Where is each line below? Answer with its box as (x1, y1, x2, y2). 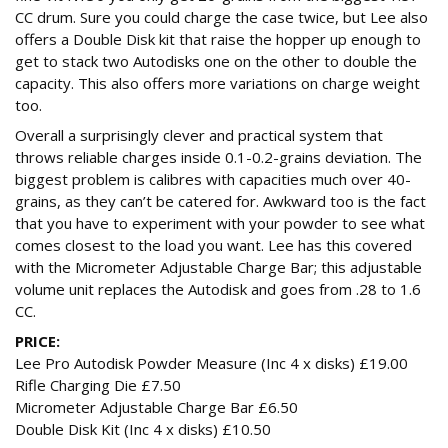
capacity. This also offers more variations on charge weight (15, 73, 420, 94)
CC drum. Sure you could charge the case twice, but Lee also (15, 7, 428, 28)
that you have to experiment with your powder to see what (15, 213, 425, 234)
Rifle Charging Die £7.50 (15, 375, 181, 396)
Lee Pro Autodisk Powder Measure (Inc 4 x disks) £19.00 (15, 353, 408, 374)
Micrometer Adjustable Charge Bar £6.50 (15, 397, 298, 418)
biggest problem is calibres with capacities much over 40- (15, 169, 411, 190)
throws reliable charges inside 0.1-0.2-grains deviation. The (15, 147, 422, 168)
